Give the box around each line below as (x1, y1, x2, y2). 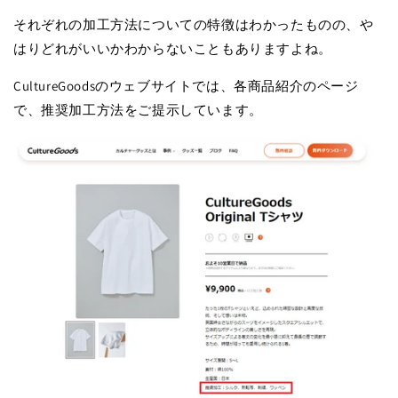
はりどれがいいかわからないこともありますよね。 (13, 40, 332, 58)
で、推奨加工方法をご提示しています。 (13, 101, 263, 119)
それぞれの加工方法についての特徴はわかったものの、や (13, 16, 374, 34)
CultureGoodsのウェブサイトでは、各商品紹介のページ (13, 77, 359, 95)
